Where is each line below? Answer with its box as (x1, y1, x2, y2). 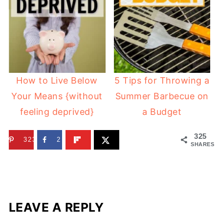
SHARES (191, 141, 215, 148)
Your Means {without (11, 90, 103, 101)
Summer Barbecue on (115, 90, 209, 101)
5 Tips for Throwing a (114, 75, 210, 86)
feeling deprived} (20, 106, 94, 117)
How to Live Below (16, 75, 98, 86)
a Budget (142, 106, 182, 117)
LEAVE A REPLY (8, 200, 104, 215)
